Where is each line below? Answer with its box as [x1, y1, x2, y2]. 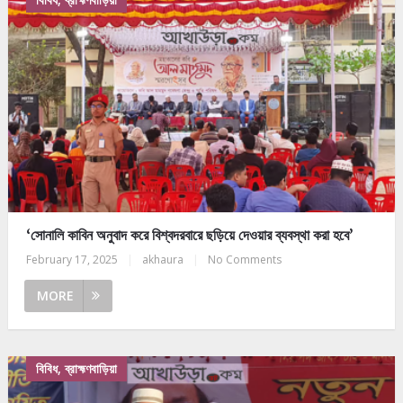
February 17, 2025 [25, 251, 118, 267]
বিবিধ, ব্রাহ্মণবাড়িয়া [35, 359, 117, 377]
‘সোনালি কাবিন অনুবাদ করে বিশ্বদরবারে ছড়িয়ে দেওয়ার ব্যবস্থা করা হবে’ [25, 225, 354, 244]
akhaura [141, 251, 184, 267]
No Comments [207, 251, 282, 267]
